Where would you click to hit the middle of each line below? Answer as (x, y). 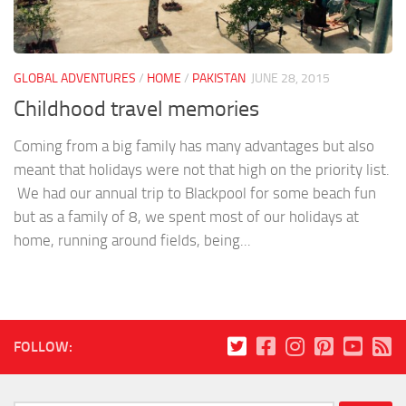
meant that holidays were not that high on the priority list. (202, 170)
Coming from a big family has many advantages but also (194, 146)
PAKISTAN (219, 79)
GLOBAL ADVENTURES (75, 79)
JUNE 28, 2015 (290, 79)
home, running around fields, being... (132, 241)
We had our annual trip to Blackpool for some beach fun (195, 193)
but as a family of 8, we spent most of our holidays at (186, 217)
